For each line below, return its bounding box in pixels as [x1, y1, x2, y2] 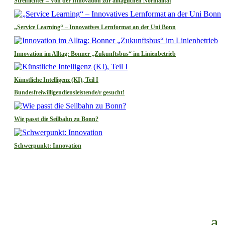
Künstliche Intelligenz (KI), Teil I [14, 76, 98, 84]
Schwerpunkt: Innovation [14, 142, 81, 150]
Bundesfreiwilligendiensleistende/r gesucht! [14, 89, 125, 96]
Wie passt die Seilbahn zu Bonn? [14, 116, 98, 123]
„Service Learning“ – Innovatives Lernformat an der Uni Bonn [14, 23, 176, 31]
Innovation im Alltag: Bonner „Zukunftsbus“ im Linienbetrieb [14, 50, 176, 57]
